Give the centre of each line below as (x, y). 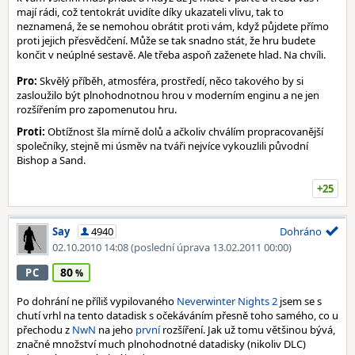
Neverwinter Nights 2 (227, 301)
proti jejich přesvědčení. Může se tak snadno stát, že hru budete (166, 40)
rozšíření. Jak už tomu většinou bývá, (248, 330)
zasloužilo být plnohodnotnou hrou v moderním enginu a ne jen (168, 95)
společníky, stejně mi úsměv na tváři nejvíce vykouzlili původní (162, 146)
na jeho (116, 330)
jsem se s (300, 301)
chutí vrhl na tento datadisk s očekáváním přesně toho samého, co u (177, 315)
